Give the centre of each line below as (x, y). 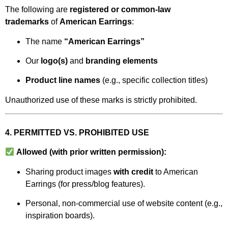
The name (45, 41)
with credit (133, 172)
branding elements (122, 61)
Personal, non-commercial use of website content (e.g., (124, 204)
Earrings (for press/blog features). (85, 184)
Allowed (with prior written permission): (92, 152)
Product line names (63, 80)
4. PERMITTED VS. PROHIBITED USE (77, 133)
